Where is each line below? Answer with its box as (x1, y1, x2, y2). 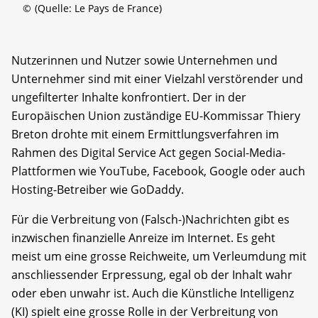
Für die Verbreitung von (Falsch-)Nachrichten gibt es (11, 211, 290, 227)
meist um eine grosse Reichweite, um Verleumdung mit (11, 248, 307, 264)
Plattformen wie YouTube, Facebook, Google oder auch (11, 163, 305, 179)
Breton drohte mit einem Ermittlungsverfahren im (11, 126, 279, 142)
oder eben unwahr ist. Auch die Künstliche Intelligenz (11, 285, 294, 301)
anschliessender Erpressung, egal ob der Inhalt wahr (11, 266, 292, 283)
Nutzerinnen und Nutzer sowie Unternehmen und (11, 52, 278, 68)
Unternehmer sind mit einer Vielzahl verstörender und (11, 70, 303, 87)
